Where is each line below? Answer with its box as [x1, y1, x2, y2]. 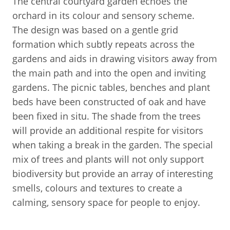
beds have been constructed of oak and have [12, 95, 206, 108]
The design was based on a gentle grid [12, 23, 178, 36]
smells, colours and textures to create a [12, 181, 182, 194]
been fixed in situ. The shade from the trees [12, 109, 201, 122]
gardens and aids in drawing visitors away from [12, 52, 217, 65]
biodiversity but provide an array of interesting [12, 167, 213, 180]
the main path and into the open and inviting [12, 66, 206, 79]
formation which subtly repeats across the [12, 37, 195, 50]
